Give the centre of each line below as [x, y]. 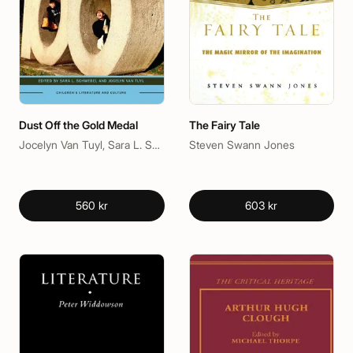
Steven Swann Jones [242, 144]
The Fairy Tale [224, 124]
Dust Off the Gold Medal [78, 124]
